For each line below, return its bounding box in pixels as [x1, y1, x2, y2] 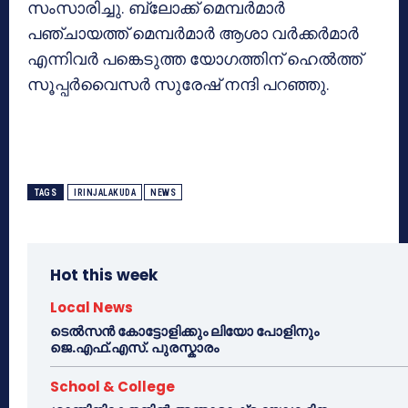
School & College [50, 376, 175, 396]
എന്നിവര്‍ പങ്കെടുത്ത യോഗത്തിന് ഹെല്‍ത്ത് [27, 48, 362, 68]
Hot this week [50, 263, 158, 286]
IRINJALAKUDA [74, 187, 136, 198]
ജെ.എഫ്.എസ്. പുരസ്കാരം [50, 337, 219, 357]
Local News [50, 297, 133, 317]
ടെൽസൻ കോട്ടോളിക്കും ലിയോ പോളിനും [50, 321, 319, 341]
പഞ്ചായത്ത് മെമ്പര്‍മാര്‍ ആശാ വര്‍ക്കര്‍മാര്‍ [27, 23, 359, 43]
